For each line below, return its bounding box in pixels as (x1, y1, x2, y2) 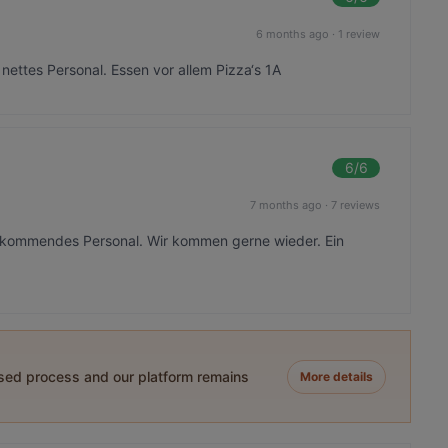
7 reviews (331, 197, 381, 212)
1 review (338, 26, 381, 41)
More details (300, 368, 374, 384)
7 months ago (250, 197, 323, 212)
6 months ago (256, 26, 330, 41)
